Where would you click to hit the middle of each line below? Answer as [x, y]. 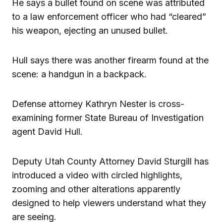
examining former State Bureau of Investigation [108, 117]
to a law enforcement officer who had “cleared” [109, 16]
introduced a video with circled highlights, [97, 175]
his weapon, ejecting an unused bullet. [90, 30]
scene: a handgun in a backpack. [79, 74]
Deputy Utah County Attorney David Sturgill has [110, 161]
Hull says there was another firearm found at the [110, 60]
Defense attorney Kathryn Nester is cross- [98, 104]
